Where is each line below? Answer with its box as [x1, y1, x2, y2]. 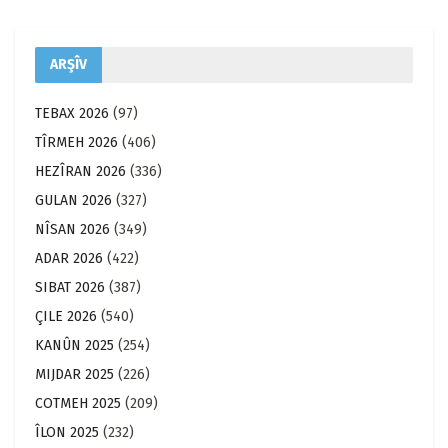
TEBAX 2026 [35, 104, 109, 122]
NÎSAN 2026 [35, 220, 110, 238]
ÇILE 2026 [35, 307, 97, 325]
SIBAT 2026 [35, 278, 105, 296]
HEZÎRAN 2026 [35, 162, 126, 180]
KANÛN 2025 [35, 336, 114, 354]
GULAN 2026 [35, 191, 112, 209]
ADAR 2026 [35, 249, 103, 267]
